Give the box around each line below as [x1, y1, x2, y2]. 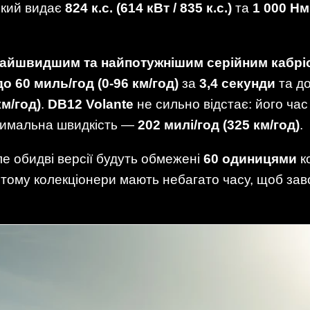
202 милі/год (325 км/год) [138, 117, 300, 132]
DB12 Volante [48, 96, 134, 111]
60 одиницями [203, 152, 297, 167]
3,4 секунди [199, 75, 275, 91]
